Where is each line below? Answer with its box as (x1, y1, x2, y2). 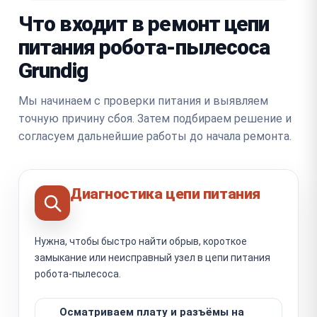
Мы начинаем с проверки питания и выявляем (18, 93, 268, 108)
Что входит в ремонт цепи (18, 11, 270, 36)
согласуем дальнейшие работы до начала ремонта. (18, 129, 292, 143)
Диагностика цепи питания (70, 185, 260, 202)
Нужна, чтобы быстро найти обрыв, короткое (35, 235, 247, 247)
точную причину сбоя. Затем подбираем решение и (18, 111, 292, 125)
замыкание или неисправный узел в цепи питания (35, 251, 270, 263)
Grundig (18, 57, 88, 83)
